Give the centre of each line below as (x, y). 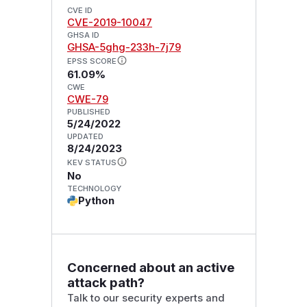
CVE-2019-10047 (109, 23)
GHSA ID (83, 35)
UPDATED (85, 137)
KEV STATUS (91, 162)
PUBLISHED (88, 112)
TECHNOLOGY (94, 188)
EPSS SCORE (91, 61)
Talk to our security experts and (146, 298)
